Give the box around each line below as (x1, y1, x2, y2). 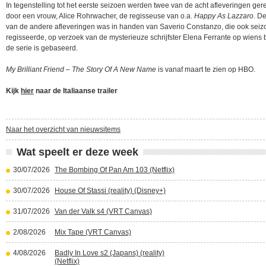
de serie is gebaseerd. (6, 44, 78, 52)
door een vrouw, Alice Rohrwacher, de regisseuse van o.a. (6, 12, 194, 20)
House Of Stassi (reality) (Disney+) (55, 186, 166, 195)
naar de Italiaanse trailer (34, 87, 118, 95)
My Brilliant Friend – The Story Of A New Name (6, 65, 156, 74)
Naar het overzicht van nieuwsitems (6, 125, 121, 134)
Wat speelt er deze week (17, 146, 138, 158)
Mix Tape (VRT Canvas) (55, 228, 131, 236)
